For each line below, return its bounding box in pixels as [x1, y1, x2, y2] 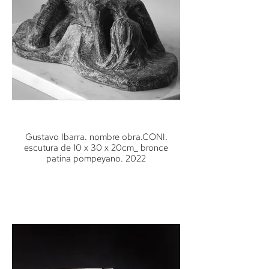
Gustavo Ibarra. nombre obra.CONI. [25, 131, 168, 143]
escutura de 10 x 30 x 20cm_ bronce [24, 142, 168, 154]
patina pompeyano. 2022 [46, 153, 146, 165]
